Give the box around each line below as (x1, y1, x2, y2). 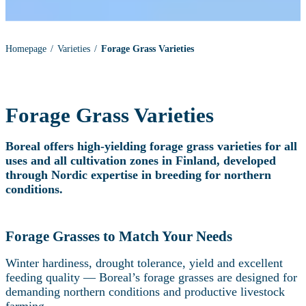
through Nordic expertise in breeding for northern (5, 168, 271, 182)
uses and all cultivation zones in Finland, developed (5, 154, 276, 168)
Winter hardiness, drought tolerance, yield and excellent (5, 256, 283, 270)
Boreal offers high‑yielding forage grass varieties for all (5, 139, 297, 154)
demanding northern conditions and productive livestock (5, 285, 285, 299)
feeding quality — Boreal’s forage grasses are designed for (5, 270, 297, 285)
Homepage (5, 43, 46, 54)
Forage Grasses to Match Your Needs (5, 228, 232, 245)
